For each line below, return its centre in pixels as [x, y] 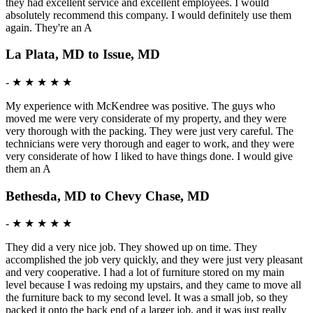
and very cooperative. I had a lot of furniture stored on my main [145, 272]
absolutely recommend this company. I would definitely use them [148, 15]
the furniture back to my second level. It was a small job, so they [147, 298]
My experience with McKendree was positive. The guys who [140, 106]
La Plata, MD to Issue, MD [83, 54]
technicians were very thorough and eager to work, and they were [150, 144]
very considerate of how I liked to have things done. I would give [149, 156]
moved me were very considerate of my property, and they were [146, 118]
